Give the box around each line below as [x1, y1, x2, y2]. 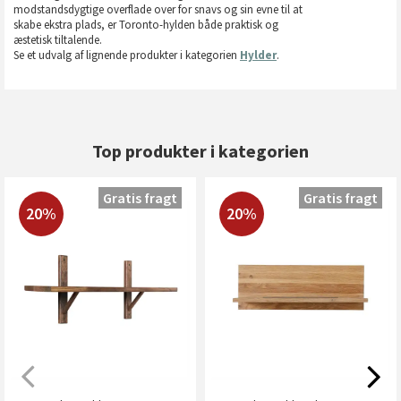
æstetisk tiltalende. [13, 31, 102, 47]
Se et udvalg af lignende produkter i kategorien [13, 47, 240, 63]
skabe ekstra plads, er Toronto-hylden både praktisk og [13, 16, 278, 32]
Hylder [240, 47, 277, 63]
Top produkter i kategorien [92, 140, 309, 163]
